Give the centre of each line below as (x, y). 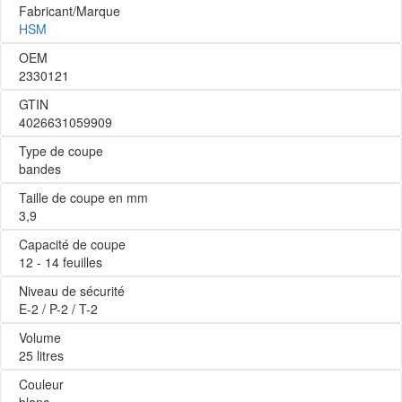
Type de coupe (61, 150)
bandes (40, 168)
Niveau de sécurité (72, 290)
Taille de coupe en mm (83, 197)
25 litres (41, 355)
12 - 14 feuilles (61, 262)
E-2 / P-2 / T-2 (58, 308)
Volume (40, 337)
